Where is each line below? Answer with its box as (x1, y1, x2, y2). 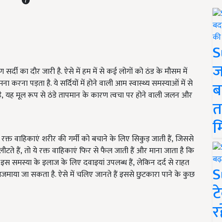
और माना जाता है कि (136, 144, 194, 158)
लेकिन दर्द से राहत (137, 156, 189, 170)
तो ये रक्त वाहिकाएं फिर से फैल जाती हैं (24, 144, 134, 158)
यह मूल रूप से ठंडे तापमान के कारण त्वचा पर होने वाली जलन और (5, 89, 192, 103)
